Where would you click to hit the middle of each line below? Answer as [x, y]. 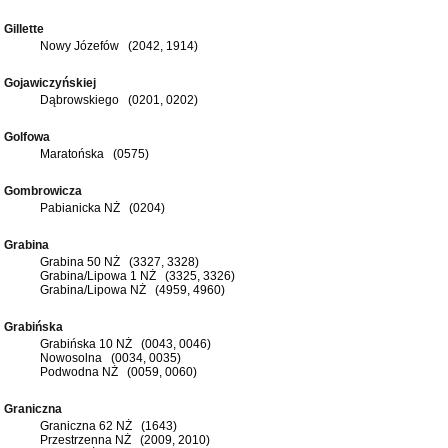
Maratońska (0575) [94, 153]
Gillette [27, 28]
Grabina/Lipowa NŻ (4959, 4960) [132, 289]
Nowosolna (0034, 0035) [110, 357]
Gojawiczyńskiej [53, 82]
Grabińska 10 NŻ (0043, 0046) [125, 343]
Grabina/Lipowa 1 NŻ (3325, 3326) [137, 275]
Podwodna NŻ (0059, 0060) [118, 371]
